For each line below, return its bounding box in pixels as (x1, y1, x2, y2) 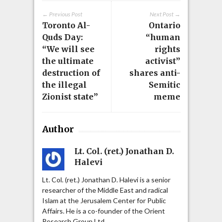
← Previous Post (42, 10, 82, 18)
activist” (145, 56, 180, 66)
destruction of (42, 68, 100, 78)
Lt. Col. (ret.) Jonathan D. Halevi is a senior (42, 175, 170, 184)
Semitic (148, 80, 180, 90)
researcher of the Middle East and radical (42, 186, 168, 195)
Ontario (148, 20, 180, 31)
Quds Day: (42, 32, 83, 43)
